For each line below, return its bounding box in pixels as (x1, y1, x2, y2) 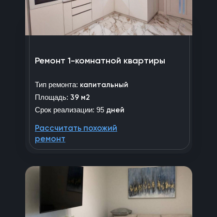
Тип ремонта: (35, 80, 80, 89)
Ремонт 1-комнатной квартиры (35, 56, 165, 65)
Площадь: (35, 93, 68, 101)
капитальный (80, 81, 128, 89)
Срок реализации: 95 (35, 105, 106, 114)
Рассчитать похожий (35, 124, 117, 133)
